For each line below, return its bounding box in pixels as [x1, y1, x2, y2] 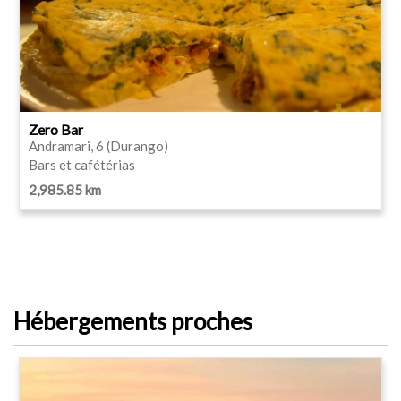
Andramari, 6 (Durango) [29, 137, 168, 154]
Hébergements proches [13, 306, 252, 336]
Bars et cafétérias [29, 156, 135, 173]
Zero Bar [29, 120, 83, 138]
